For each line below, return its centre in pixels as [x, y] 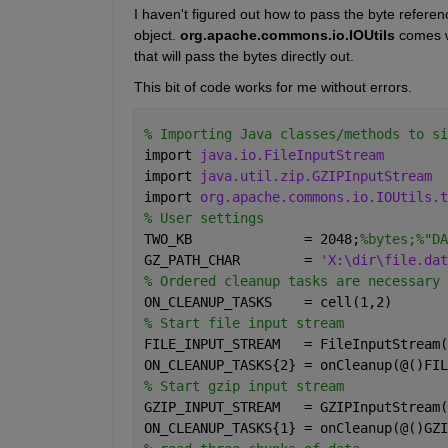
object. [154, 34]
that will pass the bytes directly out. [243, 55]
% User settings [203, 217]
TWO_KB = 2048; [251, 238]
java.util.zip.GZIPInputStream [315, 175]
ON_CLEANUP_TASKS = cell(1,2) [267, 301]
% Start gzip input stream [243, 385]
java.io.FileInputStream [291, 154]
